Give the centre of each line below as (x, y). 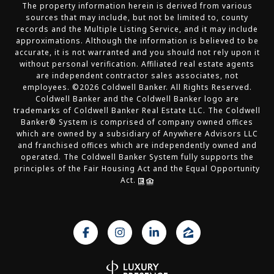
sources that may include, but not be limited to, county (137, 18)
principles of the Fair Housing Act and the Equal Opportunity (137, 169)
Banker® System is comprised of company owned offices (137, 122)
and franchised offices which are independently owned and (137, 146)
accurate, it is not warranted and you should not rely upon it (137, 53)
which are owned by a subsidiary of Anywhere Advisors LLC (137, 134)
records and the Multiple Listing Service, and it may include (137, 29)
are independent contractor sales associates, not (137, 76)
